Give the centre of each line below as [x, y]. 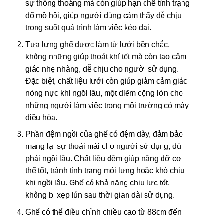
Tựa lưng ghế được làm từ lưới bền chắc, [97, 44]
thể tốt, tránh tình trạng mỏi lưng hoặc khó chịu [105, 171]
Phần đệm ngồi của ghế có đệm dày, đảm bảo [104, 134]
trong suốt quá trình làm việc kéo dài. [88, 28]
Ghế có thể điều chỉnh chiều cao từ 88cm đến [103, 212]
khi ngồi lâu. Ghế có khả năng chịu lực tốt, [97, 183]
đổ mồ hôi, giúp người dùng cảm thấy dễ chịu [103, 16]
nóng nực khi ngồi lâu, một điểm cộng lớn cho [104, 93]
